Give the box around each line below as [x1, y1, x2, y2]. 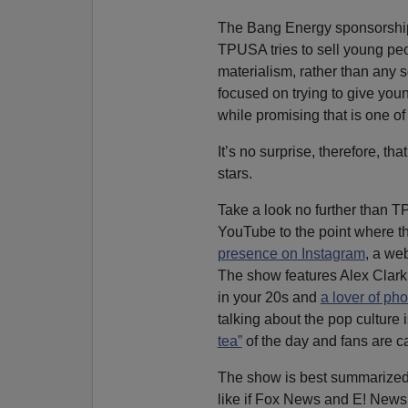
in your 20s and [217, 289, 321, 305]
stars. [217, 165, 252, 181]
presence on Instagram [217, 245, 365, 261]
